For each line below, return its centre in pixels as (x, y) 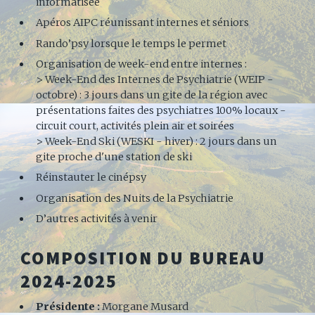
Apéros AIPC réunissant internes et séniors (143, 23)
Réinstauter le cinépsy (91, 178)
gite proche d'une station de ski (114, 156)
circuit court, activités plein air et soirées (135, 126)
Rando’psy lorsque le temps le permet (131, 43)
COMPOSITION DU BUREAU (143, 258)
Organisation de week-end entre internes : (142, 64)
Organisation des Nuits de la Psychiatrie (135, 198)
